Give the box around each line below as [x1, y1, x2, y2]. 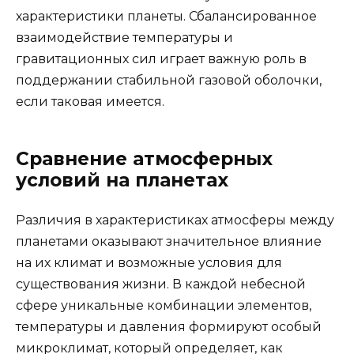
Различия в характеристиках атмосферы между [16, 212, 334, 228]
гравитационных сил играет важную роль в [16, 51, 307, 66]
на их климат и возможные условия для [16, 254, 282, 270]
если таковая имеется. [16, 93, 164, 109]
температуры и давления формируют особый [16, 318, 322, 334]
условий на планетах [16, 168, 228, 191]
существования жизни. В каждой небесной [16, 276, 306, 292]
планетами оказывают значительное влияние [16, 233, 322, 249]
